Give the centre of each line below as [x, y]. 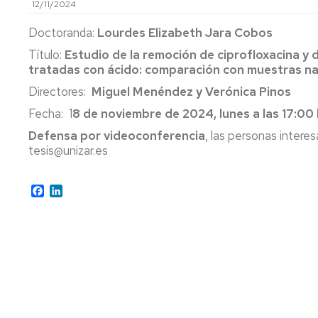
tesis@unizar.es [68, 150]
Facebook [68, 190]
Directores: [59, 92]
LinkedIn [83, 190]
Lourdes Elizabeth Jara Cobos [185, 33]
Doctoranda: [63, 33]
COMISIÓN [257, 42]
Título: [45, 55]
